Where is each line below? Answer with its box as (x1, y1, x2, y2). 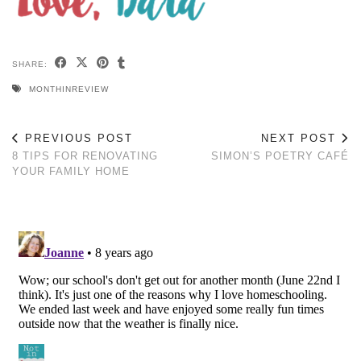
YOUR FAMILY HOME (12, 164, 130, 177)
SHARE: (12, 59, 51, 68)
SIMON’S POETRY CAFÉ (211, 149, 349, 162)
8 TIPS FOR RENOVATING (12, 149, 158, 162)
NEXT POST (261, 131, 341, 144)
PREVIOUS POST (20, 131, 133, 144)
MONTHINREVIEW (29, 84, 109, 93)
